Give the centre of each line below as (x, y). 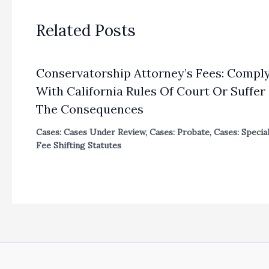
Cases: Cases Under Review (91, 132)
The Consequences (90, 109)
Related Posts (86, 30)
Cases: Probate (180, 132)
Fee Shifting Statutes (79, 145)
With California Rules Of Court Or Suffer (151, 91)
